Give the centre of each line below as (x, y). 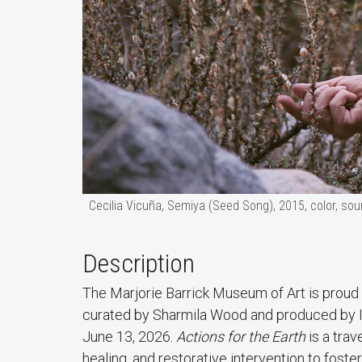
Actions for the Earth (241, 336)
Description (139, 263)
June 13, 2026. (129, 336)
